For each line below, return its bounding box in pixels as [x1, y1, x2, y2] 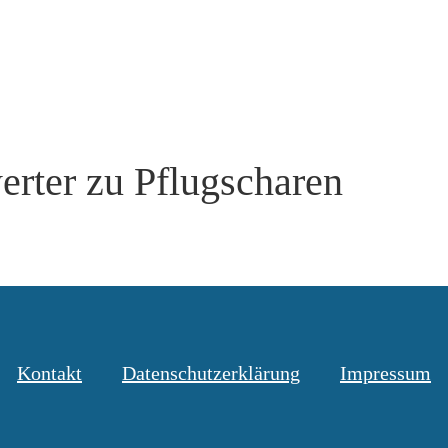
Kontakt [17, 362, 82, 384]
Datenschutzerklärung [122, 362, 300, 384]
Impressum [340, 362, 431, 384]
